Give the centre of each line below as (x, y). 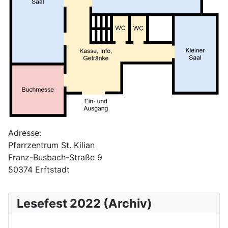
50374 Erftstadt (39, 169)
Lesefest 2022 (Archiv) (84, 203)
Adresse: (25, 133)
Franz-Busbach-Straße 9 (55, 157)
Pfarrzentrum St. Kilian (51, 145)
